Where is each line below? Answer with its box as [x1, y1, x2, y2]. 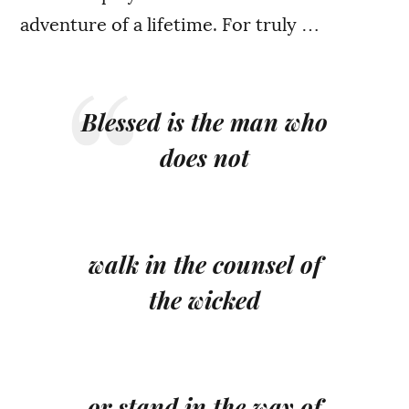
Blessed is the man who [81, 105, 328, 138]
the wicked [149, 283, 260, 316]
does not [160, 141, 249, 173]
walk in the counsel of [88, 247, 321, 280]
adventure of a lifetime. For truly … [20, 15, 320, 34]
